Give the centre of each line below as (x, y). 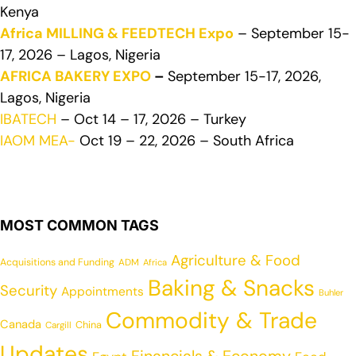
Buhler (331, 292)
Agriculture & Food (236, 260)
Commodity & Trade (211, 320)
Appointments (103, 291)
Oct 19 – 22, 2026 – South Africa (185, 140)
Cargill (58, 325)
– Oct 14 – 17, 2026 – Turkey (151, 119)
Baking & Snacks (231, 288)
